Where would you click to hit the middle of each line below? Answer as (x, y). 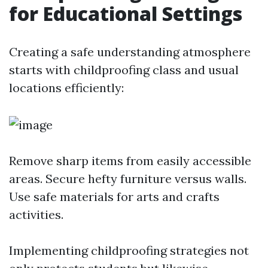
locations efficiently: (66, 88)
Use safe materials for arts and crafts (114, 197)
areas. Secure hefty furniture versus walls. (128, 179)
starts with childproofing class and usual (124, 70)
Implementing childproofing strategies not (129, 250)
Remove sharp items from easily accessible (130, 161)
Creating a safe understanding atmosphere (130, 52)
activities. (36, 214)
